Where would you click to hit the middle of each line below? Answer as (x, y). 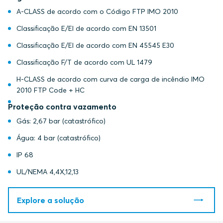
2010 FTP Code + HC (50, 90)
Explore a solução (51, 200)
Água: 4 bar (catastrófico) (58, 138)
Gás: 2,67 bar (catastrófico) (61, 121)
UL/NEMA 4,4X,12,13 (47, 172)
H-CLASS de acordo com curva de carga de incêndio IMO (110, 79)
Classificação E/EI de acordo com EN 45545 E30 (95, 45)
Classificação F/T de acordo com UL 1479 (84, 62)
